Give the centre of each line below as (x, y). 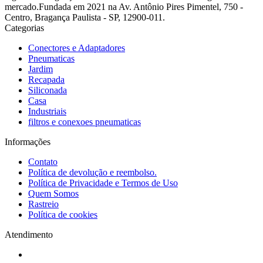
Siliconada (48, 90)
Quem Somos (53, 193)
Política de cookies (63, 214)
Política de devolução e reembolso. (92, 172)
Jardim (41, 69)
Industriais (47, 111)
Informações (28, 141)
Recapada (46, 79)
